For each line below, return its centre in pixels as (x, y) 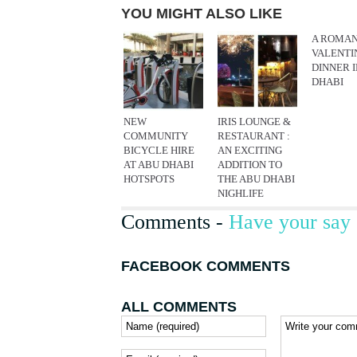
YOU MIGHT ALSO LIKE (202, 14)
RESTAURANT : (254, 136)
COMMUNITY (156, 136)
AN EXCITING (250, 150)
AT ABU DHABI (159, 165)
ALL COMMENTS (179, 307)
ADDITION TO (250, 165)
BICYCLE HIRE (159, 150)
